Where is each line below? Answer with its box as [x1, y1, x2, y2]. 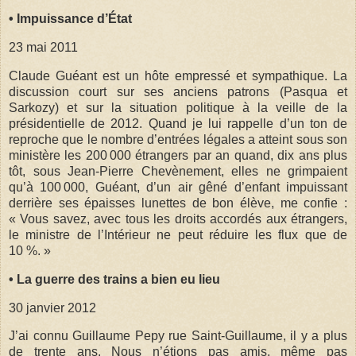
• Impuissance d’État [9, 12, 132, 26]
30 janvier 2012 [9, 300, 96, 315]
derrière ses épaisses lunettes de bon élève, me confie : [9, 195, 347, 210]
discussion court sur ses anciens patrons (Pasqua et [9, 84, 347, 99]
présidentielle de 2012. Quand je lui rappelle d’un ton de [9, 116, 347, 130]
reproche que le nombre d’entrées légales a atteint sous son [9, 132, 347, 146]
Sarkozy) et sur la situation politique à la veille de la [9, 100, 347, 114]
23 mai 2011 [9, 41, 78, 55]
